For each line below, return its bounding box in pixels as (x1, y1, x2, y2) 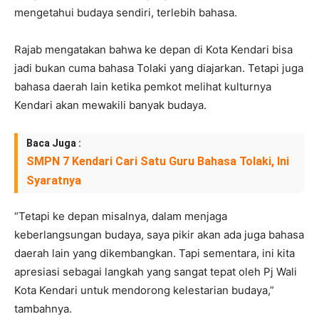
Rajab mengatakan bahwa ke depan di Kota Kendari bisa (14, 42, 293, 56)
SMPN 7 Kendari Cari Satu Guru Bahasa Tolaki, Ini (26, 154, 289, 168)
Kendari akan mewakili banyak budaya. (14, 98, 206, 112)
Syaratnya (26, 173, 81, 187)
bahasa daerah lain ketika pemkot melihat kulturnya (14, 79, 271, 93)
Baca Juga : (26, 137, 83, 149)
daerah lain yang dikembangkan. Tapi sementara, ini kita (14, 246, 295, 260)
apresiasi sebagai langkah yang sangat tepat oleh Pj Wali (14, 264, 297, 278)
